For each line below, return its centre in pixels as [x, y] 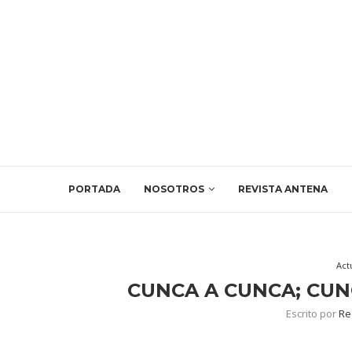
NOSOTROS [174, 189]
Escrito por [312, 313]
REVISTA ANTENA [283, 189]
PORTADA [94, 189]
